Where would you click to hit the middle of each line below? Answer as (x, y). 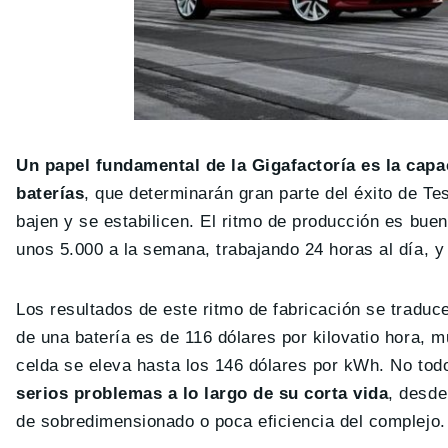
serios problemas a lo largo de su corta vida (202, 393)
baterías (50, 193)
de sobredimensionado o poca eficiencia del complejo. (231, 421)
